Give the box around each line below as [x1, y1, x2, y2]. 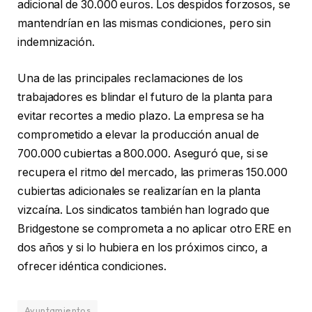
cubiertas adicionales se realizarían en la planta [17, 184, 261, 198]
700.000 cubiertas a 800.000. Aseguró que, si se [17, 146, 269, 160]
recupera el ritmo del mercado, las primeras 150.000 [17, 165, 288, 179]
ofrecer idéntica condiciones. [17, 259, 166, 273]
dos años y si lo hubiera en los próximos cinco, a [17, 240, 268, 254]
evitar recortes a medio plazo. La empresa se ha [17, 109, 265, 123]
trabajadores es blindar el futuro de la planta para [17, 90, 272, 104]
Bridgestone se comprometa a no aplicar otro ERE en [17, 221, 292, 235]
